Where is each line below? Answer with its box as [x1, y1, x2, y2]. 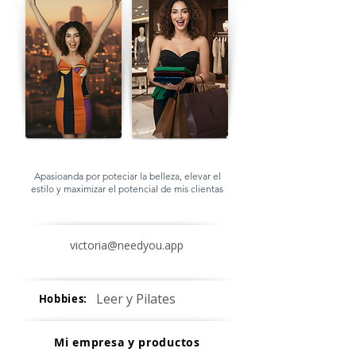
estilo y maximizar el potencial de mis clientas [31, 183, 223, 195]
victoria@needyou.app [70, 238, 184, 253]
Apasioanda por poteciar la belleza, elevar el [33, 170, 221, 182]
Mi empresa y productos [54, 335, 200, 350]
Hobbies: [38, 292, 87, 306]
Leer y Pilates [96, 290, 176, 308]
